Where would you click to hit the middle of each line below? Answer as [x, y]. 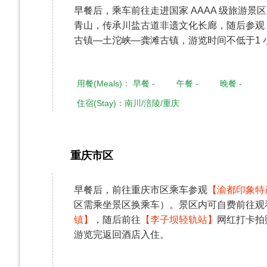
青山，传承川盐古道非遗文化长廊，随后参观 [169, 25]
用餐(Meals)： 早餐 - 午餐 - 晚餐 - [159, 83]
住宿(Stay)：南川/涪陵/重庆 [128, 103]
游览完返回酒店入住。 [122, 235]
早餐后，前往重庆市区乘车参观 [141, 190]
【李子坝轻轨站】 [179, 220]
